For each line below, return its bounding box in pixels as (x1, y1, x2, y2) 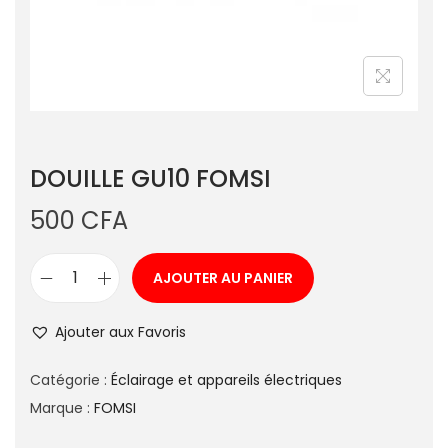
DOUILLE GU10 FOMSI (30, 162, 271, 195)
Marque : (30, 398, 94, 418)
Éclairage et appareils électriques (111, 370, 342, 390)
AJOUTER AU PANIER (153, 268, 293, 288)
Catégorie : (30, 370, 111, 390)
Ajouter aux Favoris (55, 322, 186, 342)
